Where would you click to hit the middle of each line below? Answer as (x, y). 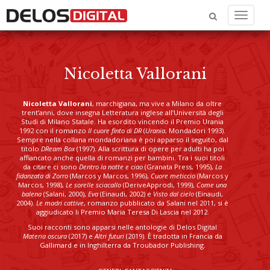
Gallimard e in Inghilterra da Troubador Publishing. (122, 245)
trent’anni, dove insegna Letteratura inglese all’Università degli (122, 112)
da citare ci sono (51, 167)
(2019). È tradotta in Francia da (173, 236)
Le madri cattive (60, 203)
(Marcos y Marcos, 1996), (109, 176)
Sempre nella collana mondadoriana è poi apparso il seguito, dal (122, 140)
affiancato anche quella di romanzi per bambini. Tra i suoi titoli (122, 158)
